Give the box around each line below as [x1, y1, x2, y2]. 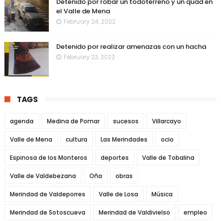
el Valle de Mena [56, 6, 110, 16]
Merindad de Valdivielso [98, 208, 170, 217]
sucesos [112, 117, 139, 125]
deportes [100, 153, 129, 162]
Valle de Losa [98, 190, 138, 198]
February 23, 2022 [63, 53, 115, 61]
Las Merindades [100, 135, 147, 144]
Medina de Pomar [46, 117, 100, 125]
